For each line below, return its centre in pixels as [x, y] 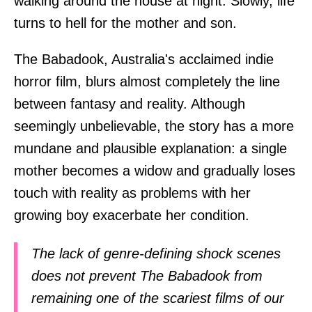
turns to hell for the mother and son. [125, 23]
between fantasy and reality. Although [130, 103]
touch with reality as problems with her [132, 193]
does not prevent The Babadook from [147, 276]
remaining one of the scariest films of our [158, 298]
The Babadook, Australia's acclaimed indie [144, 59]
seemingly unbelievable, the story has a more [154, 126]
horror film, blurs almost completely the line [147, 81]
